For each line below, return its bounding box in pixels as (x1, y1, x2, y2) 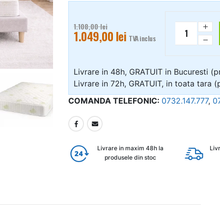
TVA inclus (129, 33, 156, 44)
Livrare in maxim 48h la (97, 144, 164, 152)
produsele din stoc (105, 153, 157, 161)
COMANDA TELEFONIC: (68, 96, 162, 106)
